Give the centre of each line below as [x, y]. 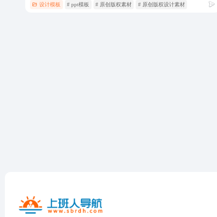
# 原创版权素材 [113, 4]
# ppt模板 [78, 4]
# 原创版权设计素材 [161, 4]
